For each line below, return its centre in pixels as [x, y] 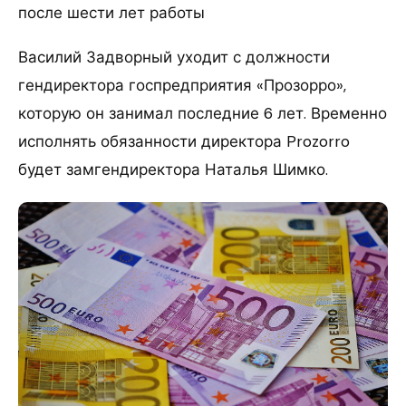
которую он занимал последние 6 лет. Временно [203, 113]
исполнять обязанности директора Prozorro [184, 141]
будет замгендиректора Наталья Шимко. [173, 169]
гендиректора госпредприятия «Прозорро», [182, 85]
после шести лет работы [111, 12]
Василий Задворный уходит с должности [174, 57]
